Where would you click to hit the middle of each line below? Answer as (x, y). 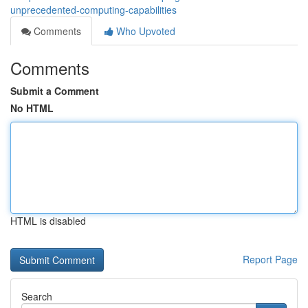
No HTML (32, 108)
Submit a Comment (55, 91)
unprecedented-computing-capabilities (93, 10)
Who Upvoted (144, 31)
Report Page (270, 259)
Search (37, 296)
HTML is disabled (48, 221)
